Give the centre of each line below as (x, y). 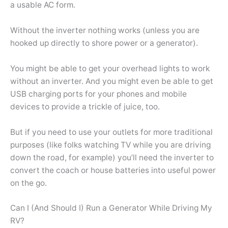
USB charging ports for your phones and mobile (98, 94)
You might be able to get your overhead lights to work (110, 68)
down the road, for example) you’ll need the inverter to (112, 157)
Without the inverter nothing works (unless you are (105, 31)
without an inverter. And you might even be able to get (112, 81)
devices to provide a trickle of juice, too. (85, 106)
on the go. (28, 183)
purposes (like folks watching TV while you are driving (110, 145)
